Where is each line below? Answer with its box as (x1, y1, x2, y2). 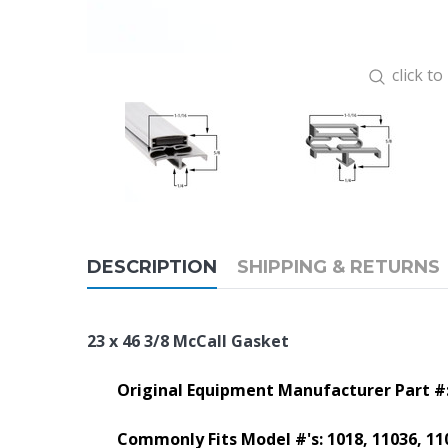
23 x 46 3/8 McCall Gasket (87, 330, 289, 352)
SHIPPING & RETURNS (237, 256, 440, 278)
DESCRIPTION (87, 256, 217, 278)
